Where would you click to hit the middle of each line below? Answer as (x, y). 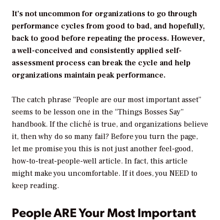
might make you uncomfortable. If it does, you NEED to (105, 174)
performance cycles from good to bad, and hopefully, (108, 26)
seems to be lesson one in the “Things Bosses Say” (98, 112)
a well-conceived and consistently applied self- (97, 50)
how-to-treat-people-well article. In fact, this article (100, 161)
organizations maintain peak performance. (89, 75)
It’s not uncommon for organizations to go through (104, 14)
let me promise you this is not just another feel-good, (102, 149)
